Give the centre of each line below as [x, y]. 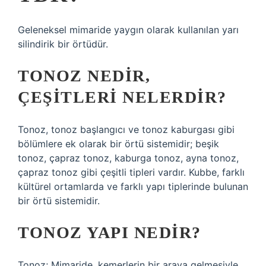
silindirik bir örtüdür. [63, 44]
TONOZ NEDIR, [84, 76]
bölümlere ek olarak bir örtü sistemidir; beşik [118, 144]
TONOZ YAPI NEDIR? [110, 232]
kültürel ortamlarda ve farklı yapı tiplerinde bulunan [133, 186]
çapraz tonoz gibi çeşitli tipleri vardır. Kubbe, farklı [131, 172]
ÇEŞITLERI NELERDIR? [122, 97]
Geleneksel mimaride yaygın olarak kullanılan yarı [128, 30]
